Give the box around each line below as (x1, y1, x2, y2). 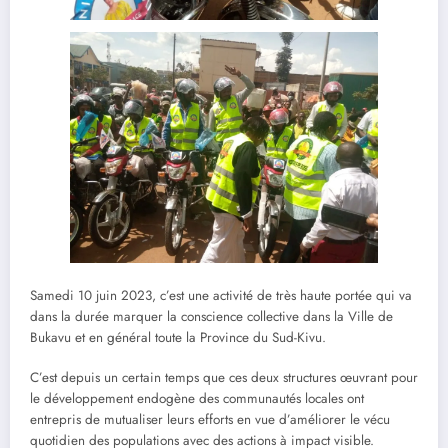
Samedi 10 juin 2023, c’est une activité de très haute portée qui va (30, 286, 412, 306)
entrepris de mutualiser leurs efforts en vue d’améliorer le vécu (30, 410, 390, 430)
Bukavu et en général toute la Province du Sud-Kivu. (30, 328, 326, 348)
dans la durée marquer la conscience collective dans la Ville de (30, 307, 393, 327)
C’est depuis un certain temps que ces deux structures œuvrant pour (30, 368, 418, 388)
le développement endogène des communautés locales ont (30, 389, 364, 409)
